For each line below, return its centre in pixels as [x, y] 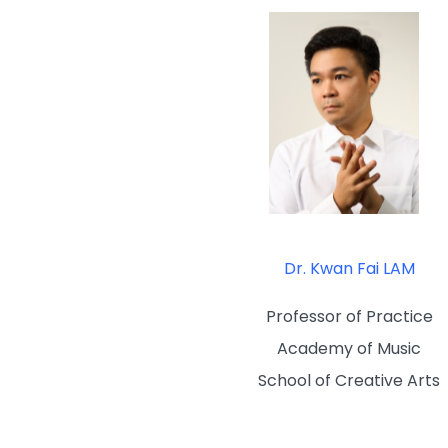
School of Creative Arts [349, 380]
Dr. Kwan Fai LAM [349, 268]
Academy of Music [349, 348]
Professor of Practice [349, 316]
